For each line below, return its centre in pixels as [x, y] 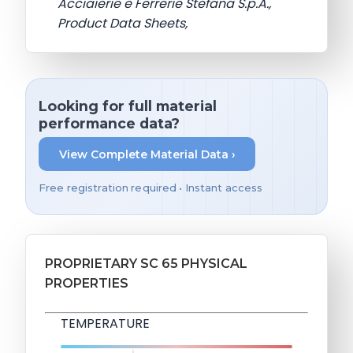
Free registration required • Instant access [151, 188]
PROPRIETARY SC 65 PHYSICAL [146, 264]
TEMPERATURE [105, 324]
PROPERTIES [87, 284]
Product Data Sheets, [123, 23]
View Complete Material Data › [147, 154]
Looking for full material [128, 106]
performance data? [109, 123]
